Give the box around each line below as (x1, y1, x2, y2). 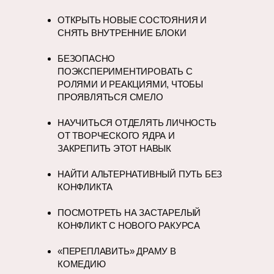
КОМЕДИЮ (57, 259, 106, 269)
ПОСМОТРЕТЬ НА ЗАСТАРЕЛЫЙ (57, 207, 201, 218)
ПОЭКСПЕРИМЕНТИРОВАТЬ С (57, 66, 193, 76)
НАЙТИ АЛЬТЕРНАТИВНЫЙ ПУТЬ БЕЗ (57, 169, 223, 179)
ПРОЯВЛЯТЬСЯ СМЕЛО (57, 92, 163, 102)
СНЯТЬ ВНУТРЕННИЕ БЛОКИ (57, 28, 187, 38)
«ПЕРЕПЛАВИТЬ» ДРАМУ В (57, 246, 176, 256)
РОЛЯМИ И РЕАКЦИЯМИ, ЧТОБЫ (57, 79, 204, 89)
